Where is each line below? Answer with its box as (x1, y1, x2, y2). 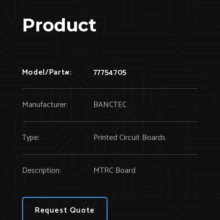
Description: (22, 164, 61, 177)
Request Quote (34, 203, 95, 217)
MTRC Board (93, 164, 136, 177)
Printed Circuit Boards (93, 131, 165, 144)
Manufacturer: (22, 98, 68, 111)
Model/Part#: (22, 65, 72, 79)
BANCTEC (93, 98, 127, 111)
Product (22, 14, 96, 36)
